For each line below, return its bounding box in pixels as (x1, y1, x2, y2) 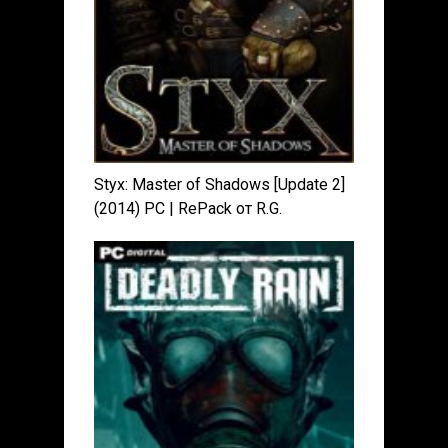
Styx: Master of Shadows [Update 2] (94, 174, 345, 194)
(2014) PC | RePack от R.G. (94, 198, 282, 218)
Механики (94, 222, 169, 242)
